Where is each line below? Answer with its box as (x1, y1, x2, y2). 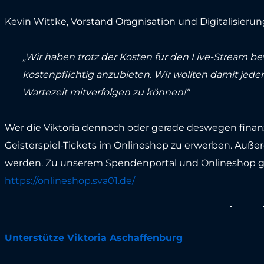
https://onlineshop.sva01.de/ (4, 175, 135, 186)
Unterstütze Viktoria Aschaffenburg (4, 232, 183, 243)
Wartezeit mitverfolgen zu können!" (22, 87, 189, 98)
